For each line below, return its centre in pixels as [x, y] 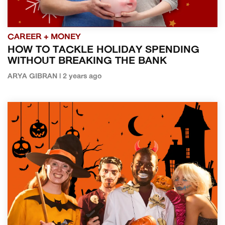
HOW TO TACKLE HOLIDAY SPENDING [103, 50]
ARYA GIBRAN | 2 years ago [55, 76]
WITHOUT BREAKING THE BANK [87, 61]
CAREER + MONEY [44, 37]
